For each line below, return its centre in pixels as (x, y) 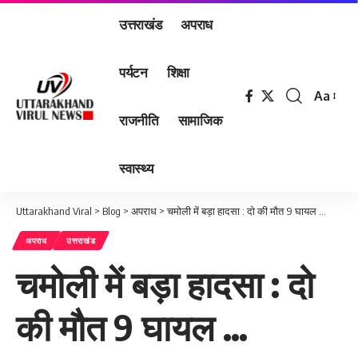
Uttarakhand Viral (54, 211)
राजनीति (139, 119)
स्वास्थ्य (136, 167)
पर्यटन (133, 72)
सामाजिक (200, 119)
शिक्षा (178, 72)
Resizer (334, 127)
